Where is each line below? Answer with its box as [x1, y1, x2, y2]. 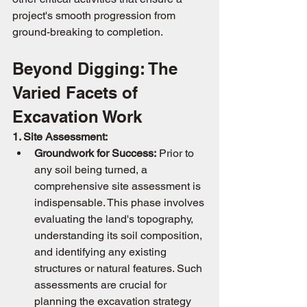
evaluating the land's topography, [34, 212, 196, 225]
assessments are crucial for [34, 278, 169, 291]
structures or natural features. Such [34, 262, 205, 275]
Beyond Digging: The [12, 59, 182, 78]
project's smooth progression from [12, 9, 178, 22]
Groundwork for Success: [34, 147, 156, 160]
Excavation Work [12, 107, 142, 126]
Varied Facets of [12, 83, 143, 102]
